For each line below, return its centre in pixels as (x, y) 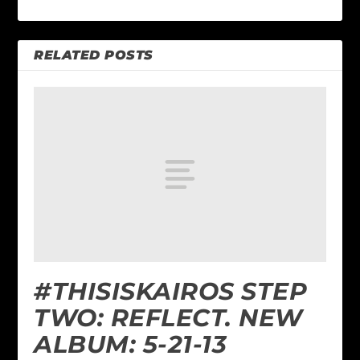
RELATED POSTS (94, 55)
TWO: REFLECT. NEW (168, 317)
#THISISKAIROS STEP (171, 291)
